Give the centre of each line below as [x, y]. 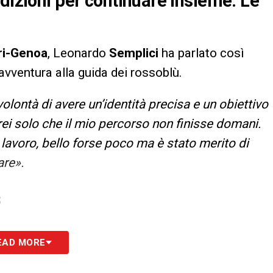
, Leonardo [78, 53]
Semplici [134, 53]
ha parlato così [201, 53]
